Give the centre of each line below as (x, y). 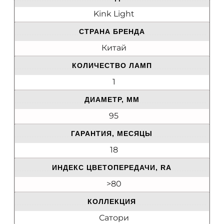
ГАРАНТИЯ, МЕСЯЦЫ (112, 134)
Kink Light (114, 14)
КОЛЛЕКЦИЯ (112, 202)
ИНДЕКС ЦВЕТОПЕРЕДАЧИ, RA (112, 168)
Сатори (114, 218)
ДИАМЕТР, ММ (112, 100)
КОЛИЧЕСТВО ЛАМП (112, 66)
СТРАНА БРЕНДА (112, 32)
